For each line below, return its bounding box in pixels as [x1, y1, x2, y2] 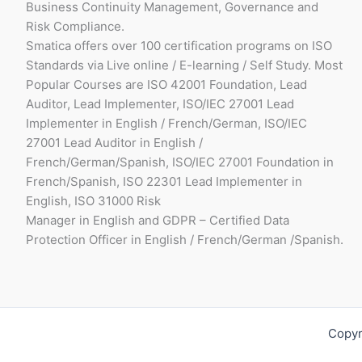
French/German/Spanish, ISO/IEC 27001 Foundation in [26, 154, 334, 170]
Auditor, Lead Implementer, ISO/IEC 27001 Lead [26, 95, 294, 112]
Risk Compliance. [26, 18, 124, 34]
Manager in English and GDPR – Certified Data [26, 212, 289, 228]
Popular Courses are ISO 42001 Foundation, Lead [26, 76, 307, 92]
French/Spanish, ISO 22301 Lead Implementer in [26, 173, 302, 189]
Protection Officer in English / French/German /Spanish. [26, 231, 343, 247]
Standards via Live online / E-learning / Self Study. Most [26, 57, 343, 73]
